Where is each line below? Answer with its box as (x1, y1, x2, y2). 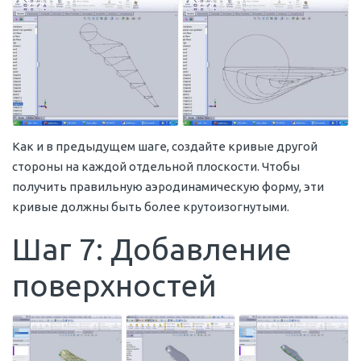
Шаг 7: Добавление (12, 232, 292, 267)
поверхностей (12, 268, 217, 303)
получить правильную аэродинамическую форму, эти (12, 180, 324, 194)
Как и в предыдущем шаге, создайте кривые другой (12, 139, 317, 154)
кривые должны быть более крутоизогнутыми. (12, 200, 289, 214)
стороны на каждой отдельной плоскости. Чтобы (12, 160, 300, 174)
